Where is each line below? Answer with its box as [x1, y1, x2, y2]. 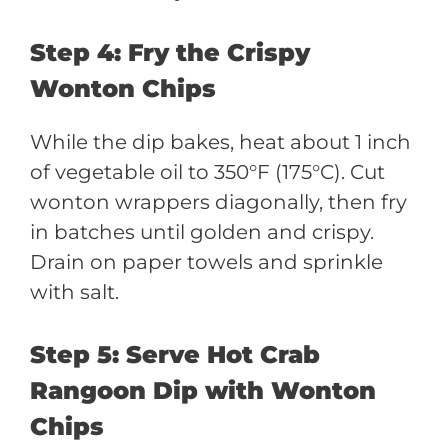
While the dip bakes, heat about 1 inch [30, 130, 411, 154]
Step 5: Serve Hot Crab [30, 340, 320, 369]
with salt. [30, 280, 119, 304]
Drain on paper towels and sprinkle [30, 250, 383, 274]
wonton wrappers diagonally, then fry [30, 190, 407, 214]
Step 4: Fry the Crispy [30, 38, 310, 67]
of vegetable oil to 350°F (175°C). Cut [30, 160, 385, 184]
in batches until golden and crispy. [30, 220, 374, 244]
